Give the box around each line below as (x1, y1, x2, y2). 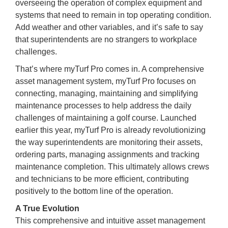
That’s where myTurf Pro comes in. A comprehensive (15, 64, 204, 73)
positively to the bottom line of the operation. (15, 186, 173, 195)
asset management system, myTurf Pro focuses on (15, 76, 196, 85)
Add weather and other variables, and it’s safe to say (15, 22, 203, 32)
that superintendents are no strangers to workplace (15, 35, 197, 44)
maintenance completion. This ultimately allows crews (15, 162, 209, 171)
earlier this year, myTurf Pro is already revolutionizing (15, 125, 206, 134)
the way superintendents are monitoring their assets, (15, 137, 203, 147)
